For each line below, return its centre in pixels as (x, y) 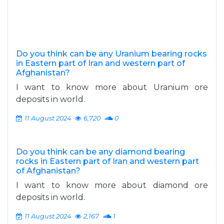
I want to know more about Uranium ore (112, 87)
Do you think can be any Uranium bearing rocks (111, 54)
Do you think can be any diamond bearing (100, 152)
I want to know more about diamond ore (112, 185)
